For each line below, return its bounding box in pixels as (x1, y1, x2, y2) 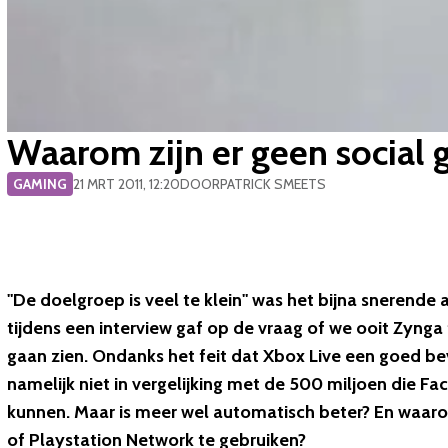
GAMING (13, 175, 67, 193)
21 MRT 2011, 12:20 (73, 175, 180, 193)
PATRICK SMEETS (220, 175, 326, 193)
